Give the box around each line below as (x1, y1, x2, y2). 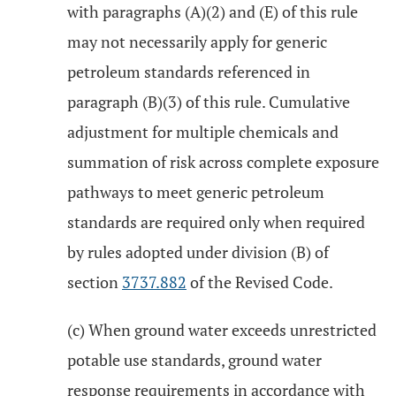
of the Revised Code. (187, 271, 333, 293)
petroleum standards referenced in (67, 61, 310, 82)
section (67, 271, 122, 293)
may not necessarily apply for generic (67, 31, 327, 52)
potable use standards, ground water (67, 349, 322, 370)
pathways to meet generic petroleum (67, 181, 324, 202)
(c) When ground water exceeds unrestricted (67, 319, 377, 340)
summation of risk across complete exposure (67, 151, 379, 172)
